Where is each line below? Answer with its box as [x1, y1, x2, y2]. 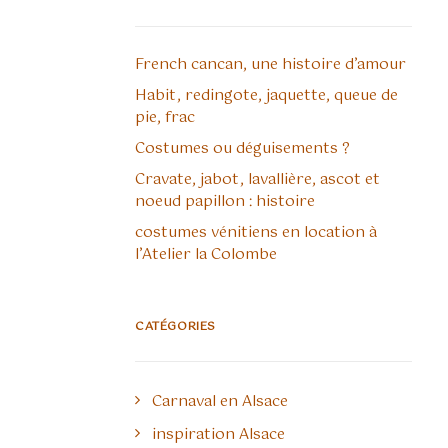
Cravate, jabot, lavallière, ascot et [135, 167, 380, 192]
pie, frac [135, 105, 195, 130]
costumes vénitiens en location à [135, 220, 377, 245]
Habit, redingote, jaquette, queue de [135, 83, 398, 108]
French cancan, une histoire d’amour [135, 52, 406, 77]
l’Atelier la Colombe [135, 242, 277, 267]
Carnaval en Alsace [152, 389, 288, 414]
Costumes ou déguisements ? [135, 136, 350, 161]
